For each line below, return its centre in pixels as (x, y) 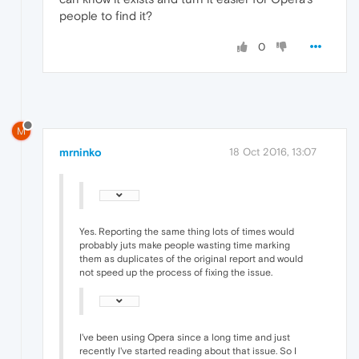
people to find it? (106, 16)
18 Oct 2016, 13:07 (273, 151)
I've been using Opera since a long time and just (185, 337)
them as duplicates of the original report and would (191, 258)
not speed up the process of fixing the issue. (176, 272)
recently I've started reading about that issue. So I (188, 351)
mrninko (81, 152)
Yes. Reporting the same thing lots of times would (187, 231)
